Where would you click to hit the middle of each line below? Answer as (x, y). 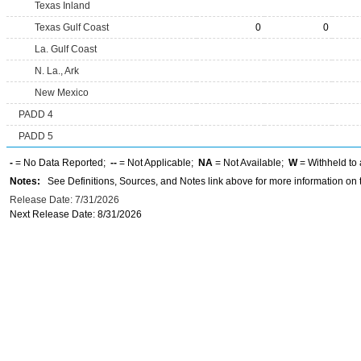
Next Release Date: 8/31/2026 (76, 214)
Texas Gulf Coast (72, 27)
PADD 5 (36, 136)
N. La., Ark (57, 71)
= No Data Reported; (62, 163)
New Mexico (62, 93)
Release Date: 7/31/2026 (64, 200)
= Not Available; (251, 163)
